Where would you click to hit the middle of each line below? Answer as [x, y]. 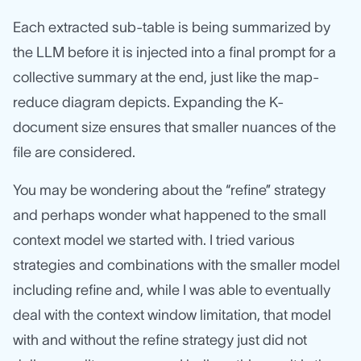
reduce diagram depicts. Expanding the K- [148, 103]
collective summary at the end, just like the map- [166, 78]
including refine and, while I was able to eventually [172, 290]
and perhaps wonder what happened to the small [170, 216]
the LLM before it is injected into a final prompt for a [174, 53]
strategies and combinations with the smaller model [176, 266]
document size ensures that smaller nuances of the [174, 128]
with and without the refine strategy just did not [160, 340]
